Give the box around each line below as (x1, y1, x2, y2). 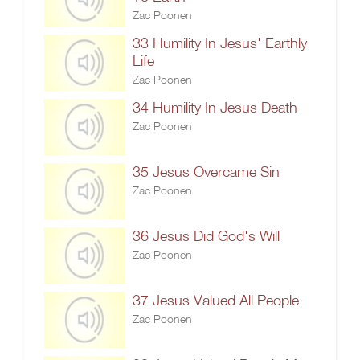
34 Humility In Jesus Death (133, 99, 297, 116)
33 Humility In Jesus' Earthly (133, 35, 307, 51)
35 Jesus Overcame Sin (133, 163, 280, 180)
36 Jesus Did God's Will (133, 227, 280, 244)
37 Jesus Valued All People (133, 292, 299, 309)
